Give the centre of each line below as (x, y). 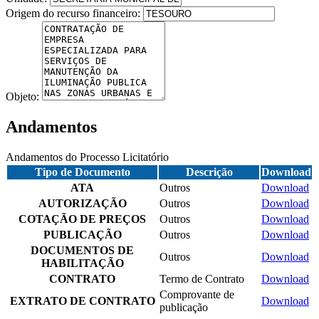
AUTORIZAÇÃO (82, 203)
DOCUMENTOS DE (82, 250)
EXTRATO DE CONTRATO (82, 300)
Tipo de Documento (82, 172)
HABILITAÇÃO (82, 263)
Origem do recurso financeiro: (74, 13)
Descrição (209, 172)
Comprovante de (197, 294)
